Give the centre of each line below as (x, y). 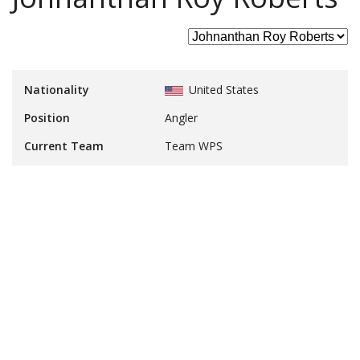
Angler (181, 118)
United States (223, 90)
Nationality (57, 90)
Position (47, 118)
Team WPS (193, 146)
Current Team (64, 146)
